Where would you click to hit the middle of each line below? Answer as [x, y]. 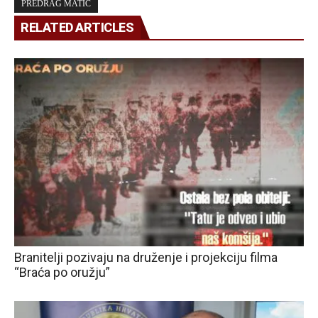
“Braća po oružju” [62, 272]
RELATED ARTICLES [77, 27]
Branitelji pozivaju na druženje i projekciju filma [146, 257]
